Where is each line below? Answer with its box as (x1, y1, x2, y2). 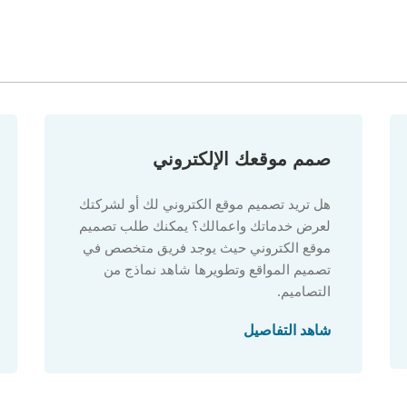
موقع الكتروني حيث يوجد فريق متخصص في (83, 240, 331, 255)
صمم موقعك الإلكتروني (153, 149, 331, 169)
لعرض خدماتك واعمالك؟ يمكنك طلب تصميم (79, 218, 331, 233)
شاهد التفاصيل (243, 323, 331, 338)
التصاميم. (277, 283, 331, 299)
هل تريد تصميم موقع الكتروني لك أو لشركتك (79, 196, 331, 212)
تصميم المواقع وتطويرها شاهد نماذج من (104, 262, 331, 277)
